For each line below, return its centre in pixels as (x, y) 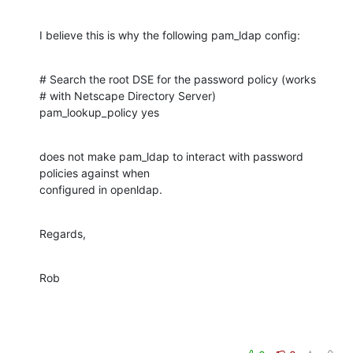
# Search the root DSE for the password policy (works (178, 79)
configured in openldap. (101, 189)
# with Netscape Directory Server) (128, 95)
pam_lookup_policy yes (99, 112)
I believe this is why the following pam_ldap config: (170, 35)
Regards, (63, 233)
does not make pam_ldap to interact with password (171, 156)
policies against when (95, 173)
